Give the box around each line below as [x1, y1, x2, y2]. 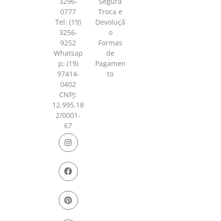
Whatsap [53, 48, 83, 58]
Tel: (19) [55, 17, 81, 27]
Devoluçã [95, 17, 126, 27]
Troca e [98, 7, 123, 17]
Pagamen [95, 59, 126, 69]
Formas [98, 38, 123, 48]
